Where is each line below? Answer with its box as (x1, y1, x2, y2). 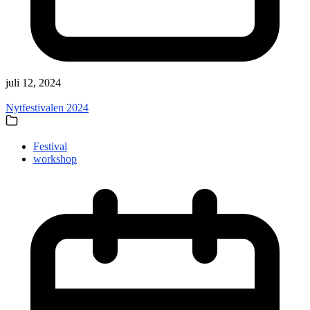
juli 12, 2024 (6, 76, 61, 89)
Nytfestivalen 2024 (6, 101, 89, 113)
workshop (33, 152, 77, 165)
